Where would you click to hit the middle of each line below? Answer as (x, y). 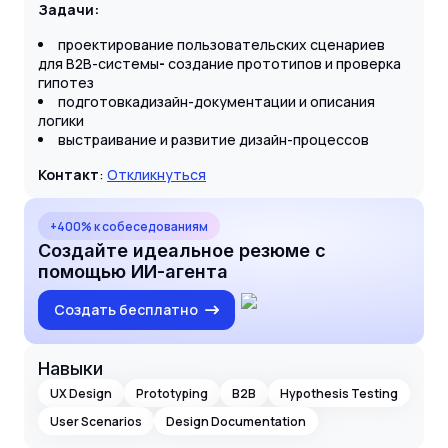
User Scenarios (96, 421)
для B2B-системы (98, 64)
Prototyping (172, 393)
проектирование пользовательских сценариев (221, 45)
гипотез (66, 83)
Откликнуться (156, 175)
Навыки (70, 369)
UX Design (81, 393)
